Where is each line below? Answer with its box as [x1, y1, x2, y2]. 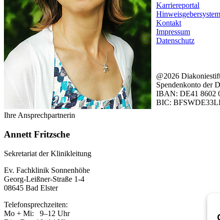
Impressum [156, 27, 190, 36]
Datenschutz [156, 36, 194, 45]
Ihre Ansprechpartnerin [4, 111, 75, 120]
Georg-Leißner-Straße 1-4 [4, 174, 84, 183]
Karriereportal [156, 1, 199, 10]
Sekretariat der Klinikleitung [4, 149, 91, 158]
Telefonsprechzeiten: [4, 200, 68, 209]
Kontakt [156, 19, 181, 27]
